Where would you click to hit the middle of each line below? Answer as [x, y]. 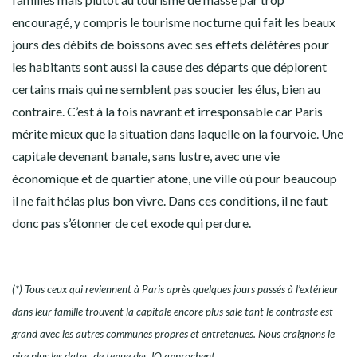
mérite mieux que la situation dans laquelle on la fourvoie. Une [178, 134]
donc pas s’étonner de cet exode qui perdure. [131, 223]
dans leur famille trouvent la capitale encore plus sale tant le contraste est [173, 312]
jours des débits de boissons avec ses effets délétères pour [171, 45]
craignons [304, 334]
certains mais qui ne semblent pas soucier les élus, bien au [166, 89]
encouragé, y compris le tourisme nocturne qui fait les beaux [174, 22]
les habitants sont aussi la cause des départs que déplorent [169, 67]
